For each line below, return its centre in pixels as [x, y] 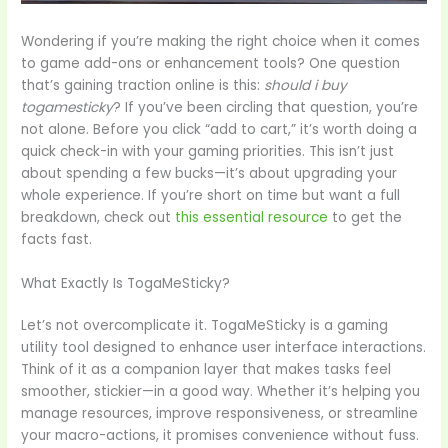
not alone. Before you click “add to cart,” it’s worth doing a [219, 129]
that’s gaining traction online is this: [143, 85]
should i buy [306, 85]
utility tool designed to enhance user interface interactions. [224, 347]
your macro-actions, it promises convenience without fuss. [220, 435]
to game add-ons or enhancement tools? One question [211, 63]
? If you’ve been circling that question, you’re [266, 107]
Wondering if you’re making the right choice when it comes [221, 41]
